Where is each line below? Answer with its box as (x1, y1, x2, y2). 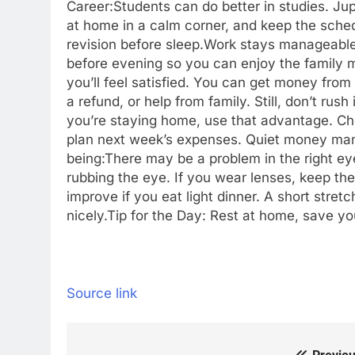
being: (67, 151, 105, 166)
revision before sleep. (67, 36, 204, 52)
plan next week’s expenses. (67, 132, 246, 147)
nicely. (67, 208, 107, 223)
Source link (67, 284, 137, 301)
